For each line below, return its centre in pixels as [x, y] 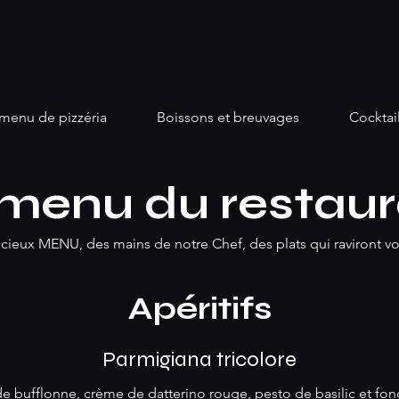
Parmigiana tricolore [199, 359]
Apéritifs [199, 309]
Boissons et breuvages [228, 117]
